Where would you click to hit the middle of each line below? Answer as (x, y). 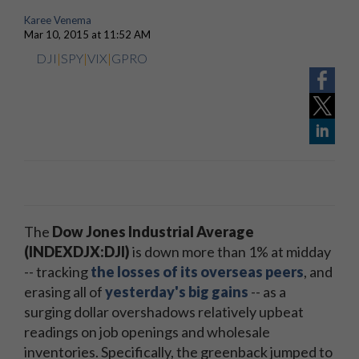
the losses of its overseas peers (197, 272)
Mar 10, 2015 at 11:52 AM (87, 34)
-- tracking (57, 272)
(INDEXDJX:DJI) (77, 252)
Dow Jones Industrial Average (153, 232)
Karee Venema (58, 20)
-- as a (267, 292)
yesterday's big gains (177, 292)
